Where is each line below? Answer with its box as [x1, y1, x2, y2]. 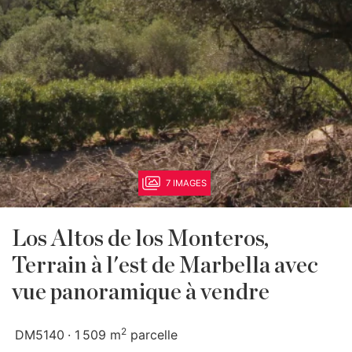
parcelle [126, 327, 178, 343]
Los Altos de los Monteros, [12, 228, 269, 251]
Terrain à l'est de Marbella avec [12, 255, 318, 277]
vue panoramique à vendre [12, 281, 269, 304]
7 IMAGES [166, 178, 207, 189]
